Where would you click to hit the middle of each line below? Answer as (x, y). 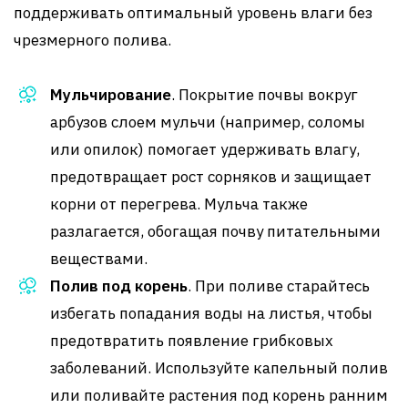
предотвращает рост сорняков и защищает (211, 176)
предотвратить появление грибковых (192, 340)
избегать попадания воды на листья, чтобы (211, 313)
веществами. (99, 258)
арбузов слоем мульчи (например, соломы (208, 122)
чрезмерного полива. (92, 40)
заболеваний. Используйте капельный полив (219, 367)
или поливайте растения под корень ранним (219, 395)
